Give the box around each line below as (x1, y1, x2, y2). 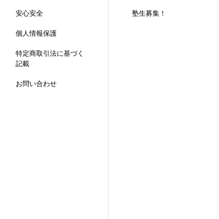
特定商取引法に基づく (16, 49, 84, 57)
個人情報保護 (16, 29, 57, 37)
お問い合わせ (16, 80, 57, 88)
